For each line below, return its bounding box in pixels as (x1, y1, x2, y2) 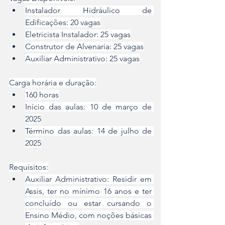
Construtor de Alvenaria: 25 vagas (25, 42, 144, 52)
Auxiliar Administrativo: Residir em (25, 174, 152, 184)
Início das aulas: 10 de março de (25, 102, 152, 112)
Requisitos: (9, 162, 48, 172)
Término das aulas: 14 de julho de (25, 126, 152, 136)
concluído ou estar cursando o (25, 198, 152, 208)
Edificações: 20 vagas (25, 18, 100, 28)
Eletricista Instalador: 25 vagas (25, 30, 131, 40)
